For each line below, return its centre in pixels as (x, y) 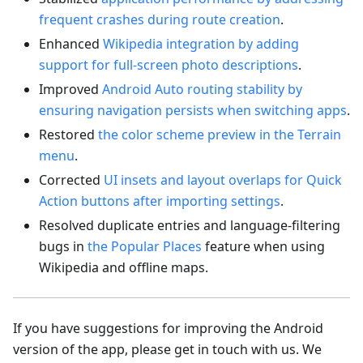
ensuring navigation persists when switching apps (193, 111)
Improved (70, 90)
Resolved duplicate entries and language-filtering (190, 226)
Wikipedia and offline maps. (124, 268)
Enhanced (71, 44)
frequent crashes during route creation (160, 20)
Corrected (71, 180)
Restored (68, 135)
